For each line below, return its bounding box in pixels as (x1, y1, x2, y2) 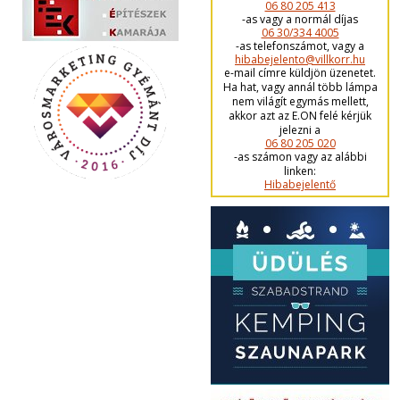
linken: (284, 163, 316, 179)
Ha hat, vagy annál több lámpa (222, 79, 378, 96)
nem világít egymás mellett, (231, 94, 369, 110)
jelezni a (279, 122, 321, 138)
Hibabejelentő (264, 177, 336, 193)
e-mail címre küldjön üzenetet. (224, 65, 376, 81)
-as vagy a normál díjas (242, 12, 358, 28)
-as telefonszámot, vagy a (236, 38, 364, 54)
